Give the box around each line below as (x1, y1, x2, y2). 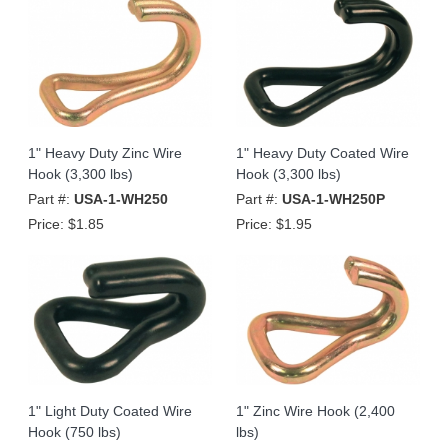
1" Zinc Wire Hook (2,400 (236, 402, 395, 419)
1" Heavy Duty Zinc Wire (28, 144, 182, 161)
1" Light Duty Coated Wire (28, 402, 192, 419)
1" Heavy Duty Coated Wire (236, 144, 409, 161)
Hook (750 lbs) (28, 423, 121, 440)
